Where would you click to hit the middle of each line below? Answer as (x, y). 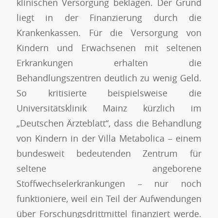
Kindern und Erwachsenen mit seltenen (109, 47)
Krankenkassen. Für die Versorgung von (109, 32)
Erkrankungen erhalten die (109, 63)
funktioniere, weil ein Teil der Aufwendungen (109, 198)
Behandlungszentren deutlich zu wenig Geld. (109, 78)
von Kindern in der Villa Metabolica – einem (109, 138)
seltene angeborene (109, 168)
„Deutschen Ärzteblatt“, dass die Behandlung (109, 123)
